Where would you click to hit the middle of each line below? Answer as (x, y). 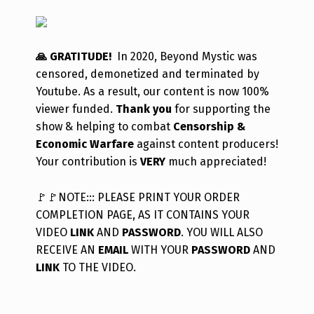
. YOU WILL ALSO (221, 232)
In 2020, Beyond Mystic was (187, 56)
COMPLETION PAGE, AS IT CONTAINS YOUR (142, 214)
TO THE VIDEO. (97, 267)
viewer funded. (75, 109)
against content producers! (206, 144)
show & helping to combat (104, 126)
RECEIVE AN (67, 250)
